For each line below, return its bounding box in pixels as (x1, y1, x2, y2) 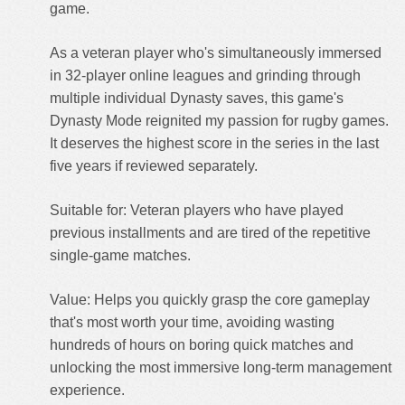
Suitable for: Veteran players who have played (50, 202, 344, 218)
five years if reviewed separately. (50, 158, 258, 174)
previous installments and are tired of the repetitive (50, 225, 371, 240)
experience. (50, 382, 125, 398)
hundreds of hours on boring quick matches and (50, 337, 353, 353)
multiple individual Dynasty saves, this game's (50, 90, 344, 106)
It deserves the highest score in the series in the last (50, 136, 379, 151)
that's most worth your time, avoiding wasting (50, 315, 334, 330)
